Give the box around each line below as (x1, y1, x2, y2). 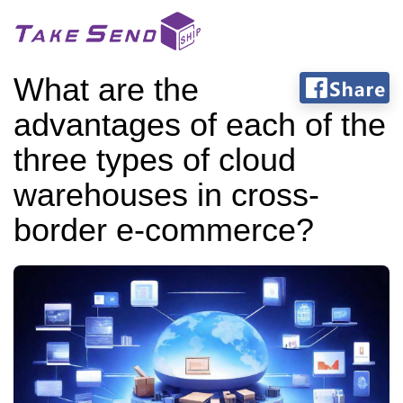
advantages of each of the (13, 106, 386, 143)
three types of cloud (13, 141, 296, 178)
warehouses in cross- (13, 176, 319, 213)
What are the (13, 71, 199, 108)
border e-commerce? (13, 211, 314, 248)
